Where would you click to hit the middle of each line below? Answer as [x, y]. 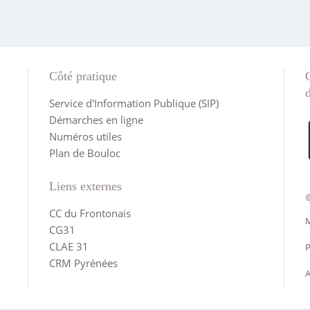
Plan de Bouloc [84, 153]
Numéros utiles [85, 136]
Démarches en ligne [96, 120]
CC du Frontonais [90, 213]
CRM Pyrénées [83, 263]
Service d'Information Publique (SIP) [134, 103]
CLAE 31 [69, 246]
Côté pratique [83, 76]
